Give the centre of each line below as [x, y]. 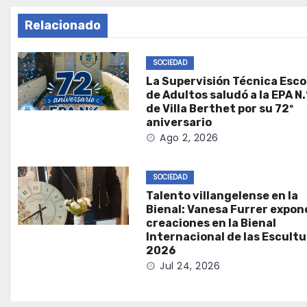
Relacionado [63, 26]
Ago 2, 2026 [189, 138]
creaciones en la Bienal [211, 223]
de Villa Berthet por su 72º [220, 109]
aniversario [179, 123]
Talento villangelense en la [222, 196]
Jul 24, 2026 [190, 266]
